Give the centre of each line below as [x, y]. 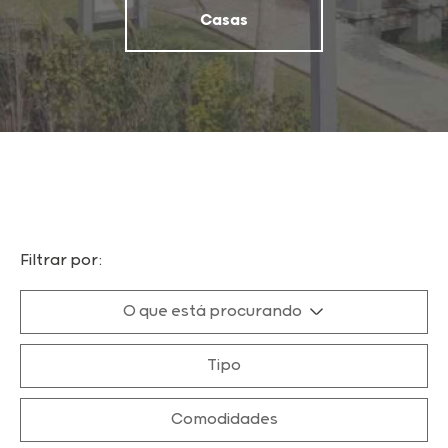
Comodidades [224, 420]
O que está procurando [213, 312]
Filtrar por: [61, 261]
